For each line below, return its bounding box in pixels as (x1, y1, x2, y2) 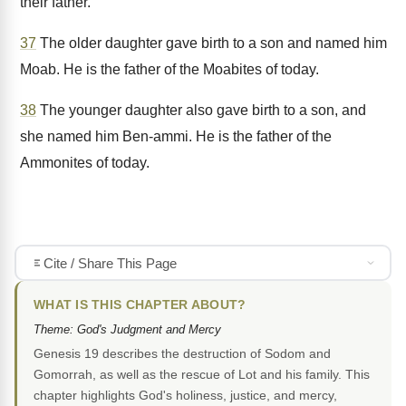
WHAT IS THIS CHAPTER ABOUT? (34, 298, 246, 313)
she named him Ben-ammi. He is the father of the (20, 129, 332, 144)
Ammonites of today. (20, 155, 150, 170)
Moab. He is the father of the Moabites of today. (20, 62, 319, 77)
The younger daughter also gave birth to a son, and (36, 102, 366, 118)
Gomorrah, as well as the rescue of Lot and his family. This (34, 367, 370, 382)
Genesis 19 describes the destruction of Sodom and (34, 346, 331, 362)
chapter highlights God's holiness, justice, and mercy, (34, 388, 337, 403)
